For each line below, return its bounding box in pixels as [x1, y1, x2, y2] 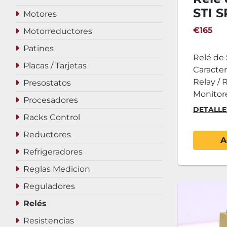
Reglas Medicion [23, 164, 90, 174]
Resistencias [23, 216, 74, 225]
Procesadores [23, 95, 78, 105]
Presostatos [23, 78, 71, 88]
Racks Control [23, 112, 80, 122]
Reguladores [23, 181, 75, 191]
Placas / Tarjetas [23, 61, 87, 70]
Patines [23, 44, 54, 53]
